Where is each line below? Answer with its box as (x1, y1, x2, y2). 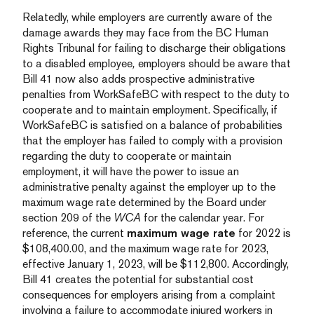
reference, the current (22, 226, 127, 240)
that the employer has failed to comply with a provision (22, 134, 282, 147)
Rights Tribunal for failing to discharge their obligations (22, 41, 286, 55)
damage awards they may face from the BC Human (22, 26, 268, 39)
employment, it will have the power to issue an (22, 165, 239, 178)
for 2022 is (235, 226, 291, 240)
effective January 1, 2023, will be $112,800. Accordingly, (22, 257, 289, 271)
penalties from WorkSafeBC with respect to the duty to (22, 88, 289, 101)
